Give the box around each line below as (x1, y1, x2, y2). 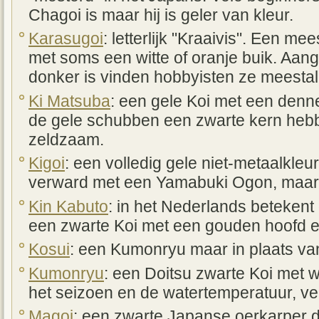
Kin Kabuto (28, 197, 108, 216)
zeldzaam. (28, 130, 104, 149)
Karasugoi (28, 30, 103, 48)
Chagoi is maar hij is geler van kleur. (28, 6, 293, 24)
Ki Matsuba (28, 92, 110, 110)
